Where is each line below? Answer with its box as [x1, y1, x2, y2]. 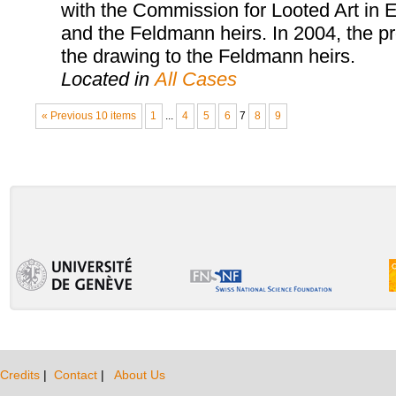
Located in [60, 67, 155, 90]
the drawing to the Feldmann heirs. [60, 44, 355, 67]
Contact [54, 367, 101, 382]
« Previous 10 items [41, 110, 136, 122]
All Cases [154, 67, 237, 90]
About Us [114, 367, 165, 382]
